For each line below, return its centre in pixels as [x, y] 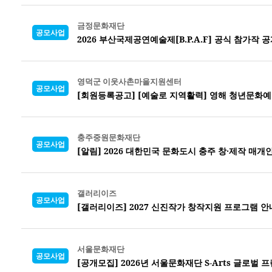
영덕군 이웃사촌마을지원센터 [129, 81]
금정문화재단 [101, 25]
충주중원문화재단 [109, 137]
